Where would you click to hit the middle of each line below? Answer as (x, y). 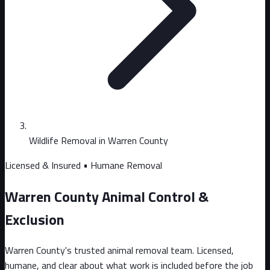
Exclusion (35, 219)
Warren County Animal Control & (107, 196)
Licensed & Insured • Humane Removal (83, 165)
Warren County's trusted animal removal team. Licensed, (119, 250)
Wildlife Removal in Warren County (99, 140)
